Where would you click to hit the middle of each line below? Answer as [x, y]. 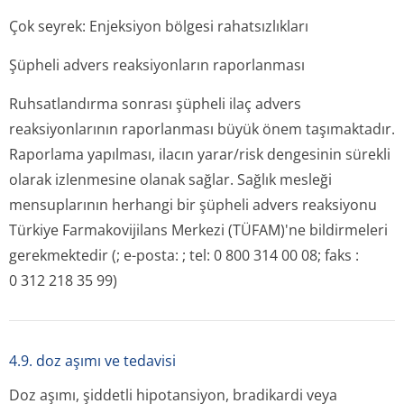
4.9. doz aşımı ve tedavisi [92, 361]
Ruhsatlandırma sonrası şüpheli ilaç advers [155, 104]
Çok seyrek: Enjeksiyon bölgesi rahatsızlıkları [159, 26]
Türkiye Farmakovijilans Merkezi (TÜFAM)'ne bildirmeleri [198, 230]
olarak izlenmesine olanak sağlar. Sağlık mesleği [170, 179]
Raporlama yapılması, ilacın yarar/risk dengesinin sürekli [200, 154]
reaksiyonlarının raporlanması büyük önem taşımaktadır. [202, 129]
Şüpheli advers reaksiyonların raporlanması [157, 65]
